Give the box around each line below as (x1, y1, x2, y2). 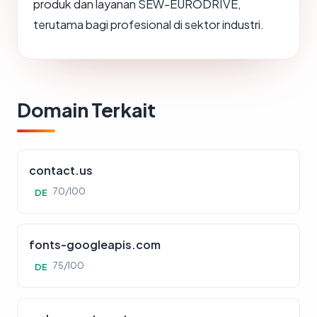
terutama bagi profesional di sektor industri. (33, 17, 264, 33)
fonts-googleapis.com (29, 237, 161, 253)
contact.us (29, 163, 93, 178)
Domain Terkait (17, 98, 156, 122)
